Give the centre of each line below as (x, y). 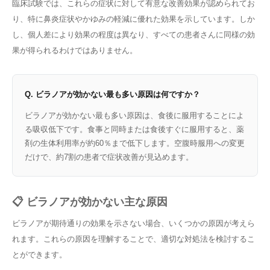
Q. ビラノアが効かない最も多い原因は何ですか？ (112, 94)
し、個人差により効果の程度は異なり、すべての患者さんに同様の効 (133, 34)
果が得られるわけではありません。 (75, 50)
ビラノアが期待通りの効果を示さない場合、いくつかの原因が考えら (133, 223)
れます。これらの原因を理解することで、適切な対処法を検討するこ (133, 239)
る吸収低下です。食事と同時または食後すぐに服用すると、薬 (134, 129)
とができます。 (39, 254)
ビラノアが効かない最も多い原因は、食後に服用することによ (134, 115)
